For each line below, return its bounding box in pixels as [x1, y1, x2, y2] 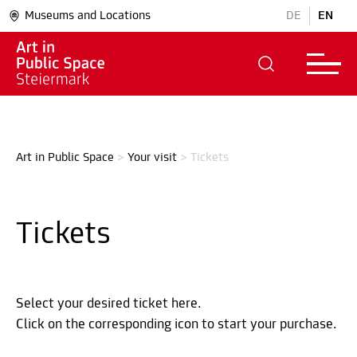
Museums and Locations [25, 10, 151, 22]
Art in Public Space [16, 151, 114, 164]
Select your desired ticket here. [16, 296, 202, 312]
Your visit [127, 151, 177, 164]
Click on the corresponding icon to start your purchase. [16, 317, 337, 332]
